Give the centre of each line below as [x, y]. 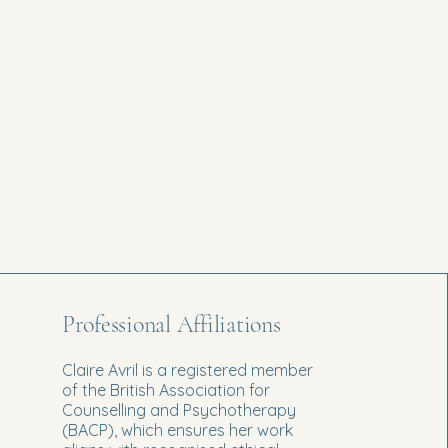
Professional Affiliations [171, 324]
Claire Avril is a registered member [187, 369]
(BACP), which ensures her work [177, 429]
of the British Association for [165, 389]
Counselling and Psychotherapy [178, 409]
